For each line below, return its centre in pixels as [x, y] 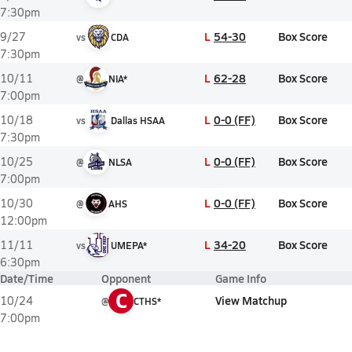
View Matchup [251, 300]
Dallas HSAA [138, 120]
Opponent [126, 278]
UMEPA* [129, 245]
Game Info [241, 278]
